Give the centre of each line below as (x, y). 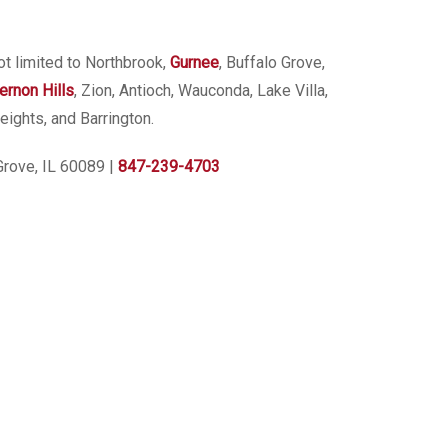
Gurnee (194, 62)
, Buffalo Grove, (271, 62)
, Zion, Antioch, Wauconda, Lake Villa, (200, 90)
